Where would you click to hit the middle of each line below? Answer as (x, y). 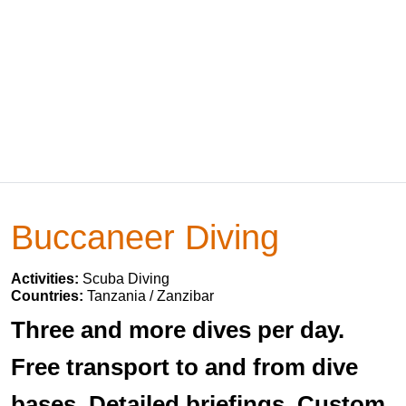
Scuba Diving (126, 279)
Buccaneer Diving (145, 237)
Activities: (47, 279)
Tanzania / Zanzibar (150, 296)
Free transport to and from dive (184, 367)
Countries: (49, 296)
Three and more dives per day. (178, 330)
